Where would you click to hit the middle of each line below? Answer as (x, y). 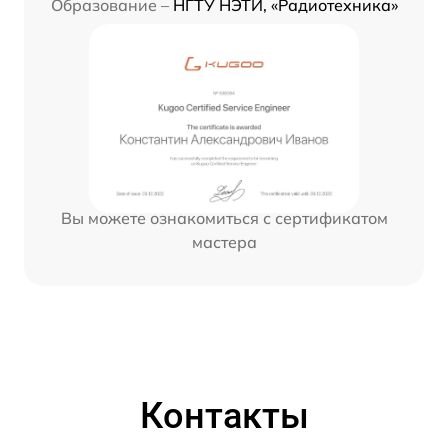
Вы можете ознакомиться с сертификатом (224, 217)
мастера (224, 241)
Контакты (224, 415)
